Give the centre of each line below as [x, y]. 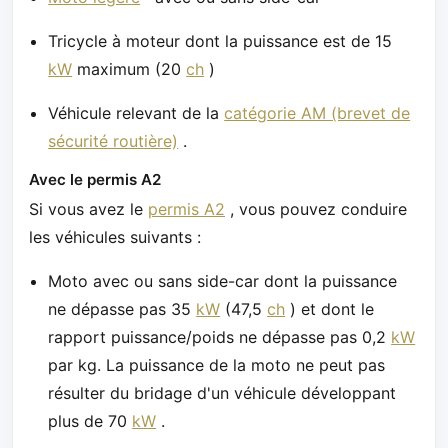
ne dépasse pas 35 [122, 309]
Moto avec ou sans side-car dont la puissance [223, 281]
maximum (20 [129, 69]
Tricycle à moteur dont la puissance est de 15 [220, 41]
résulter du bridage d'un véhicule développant [222, 393]
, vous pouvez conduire [316, 209]
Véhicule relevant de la [136, 113]
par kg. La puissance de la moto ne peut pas [217, 365]
